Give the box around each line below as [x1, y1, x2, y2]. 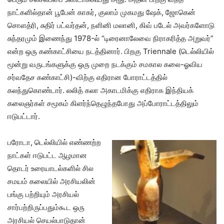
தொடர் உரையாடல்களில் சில [7, 163, 93, 173]
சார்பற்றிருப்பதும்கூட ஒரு [7, 202, 84, 212]
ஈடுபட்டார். [7, 111, 40, 121]
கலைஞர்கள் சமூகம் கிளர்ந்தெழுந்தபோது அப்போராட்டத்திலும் [7, 98, 198, 108]
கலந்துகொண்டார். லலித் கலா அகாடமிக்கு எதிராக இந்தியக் [7, 85, 193, 95]
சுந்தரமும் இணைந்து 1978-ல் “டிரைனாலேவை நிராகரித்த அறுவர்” [7, 33, 213, 43]
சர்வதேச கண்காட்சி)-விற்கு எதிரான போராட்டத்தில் [7, 72, 167, 82]
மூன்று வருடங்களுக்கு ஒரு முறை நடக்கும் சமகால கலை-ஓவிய [7, 59, 202, 69]
